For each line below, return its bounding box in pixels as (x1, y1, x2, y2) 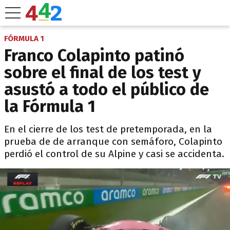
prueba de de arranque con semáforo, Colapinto (4, 136, 222, 147)
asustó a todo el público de (4, 80, 209, 99)
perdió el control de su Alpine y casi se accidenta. (4, 148, 224, 160)
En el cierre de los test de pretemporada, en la (4, 123, 212, 135)
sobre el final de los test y (4, 63, 201, 82)
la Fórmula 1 (4, 97, 95, 116)
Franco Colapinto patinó (4, 46, 184, 65)
